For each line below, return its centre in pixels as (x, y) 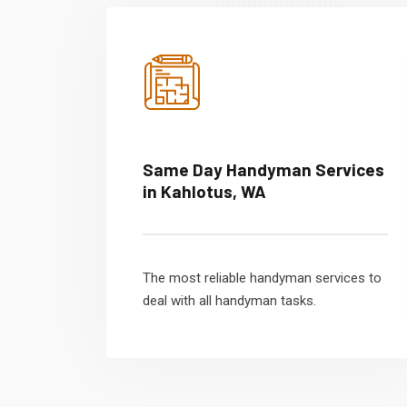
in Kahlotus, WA (204, 191)
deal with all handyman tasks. (229, 301)
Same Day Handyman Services (263, 169)
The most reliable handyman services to (262, 278)
